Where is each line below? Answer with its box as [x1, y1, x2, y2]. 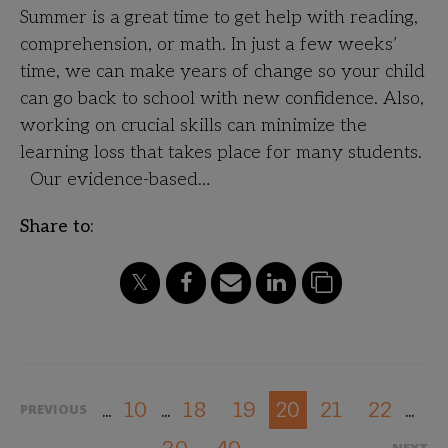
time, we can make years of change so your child [20, 61, 425, 82]
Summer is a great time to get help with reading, [20, 7, 418, 28]
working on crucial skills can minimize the [20, 115, 367, 136]
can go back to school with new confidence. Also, [20, 88, 424, 109]
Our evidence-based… [20, 169, 210, 190]
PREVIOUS [20, 400, 87, 418]
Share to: [20, 216, 93, 237]
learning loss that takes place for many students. [20, 142, 422, 163]
